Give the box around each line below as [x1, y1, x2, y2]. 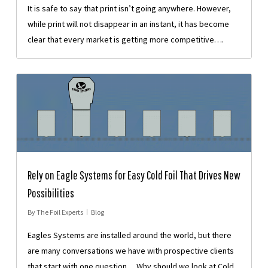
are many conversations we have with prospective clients [27, 245, 234, 257]
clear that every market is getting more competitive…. [27, 33, 224, 45]
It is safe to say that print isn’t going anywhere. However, [27, 2, 231, 14]
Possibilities [27, 186, 74, 200]
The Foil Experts [36, 208, 83, 217]
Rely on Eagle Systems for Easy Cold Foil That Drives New [27, 168, 240, 182]
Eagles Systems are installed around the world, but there [27, 230, 232, 241]
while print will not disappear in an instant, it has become [27, 18, 229, 29]
